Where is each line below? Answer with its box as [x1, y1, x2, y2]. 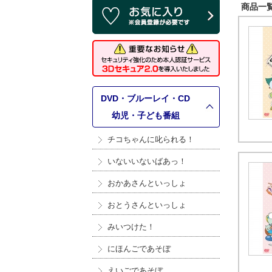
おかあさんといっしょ [107, 178, 186, 188]
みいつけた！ [107, 222, 155, 231]
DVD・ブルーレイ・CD [101, 93, 190, 103]
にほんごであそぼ [107, 244, 171, 253]
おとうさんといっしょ [107, 200, 186, 209]
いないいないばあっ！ [107, 157, 186, 166]
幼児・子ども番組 [112, 110, 180, 120]
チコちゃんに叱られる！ [107, 135, 194, 144]
